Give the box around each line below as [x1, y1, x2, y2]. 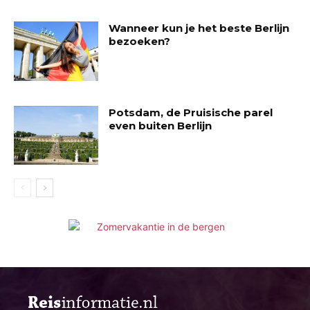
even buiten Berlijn [109, 118, 212, 132]
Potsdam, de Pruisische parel [109, 105, 273, 119]
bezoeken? [109, 35, 171, 48]
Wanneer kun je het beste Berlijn [109, 21, 290, 35]
